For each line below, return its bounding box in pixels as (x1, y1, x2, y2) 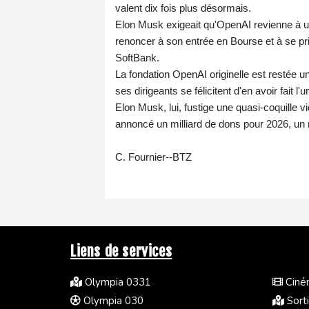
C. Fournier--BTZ (115, 150, 192, 163)
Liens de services (70, 241, 172, 260)
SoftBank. (115, 51, 159, 63)
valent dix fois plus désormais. (115, 1, 251, 14)
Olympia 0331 (82, 275, 151, 289)
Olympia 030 (81, 293, 143, 308)
